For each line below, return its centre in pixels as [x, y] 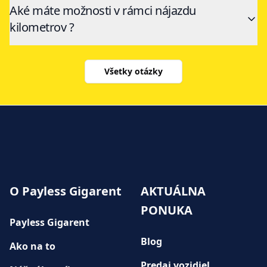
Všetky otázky [133, 72]
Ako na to [32, 246]
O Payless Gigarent [66, 191]
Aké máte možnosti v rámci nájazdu [103, 11]
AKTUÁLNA [173, 191]
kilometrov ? [42, 27]
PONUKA [167, 210]
